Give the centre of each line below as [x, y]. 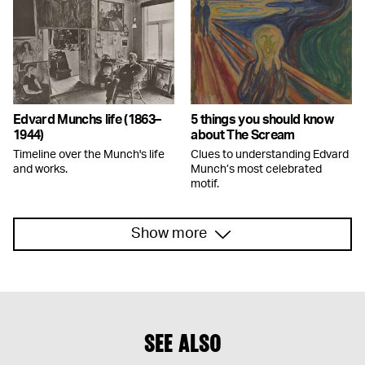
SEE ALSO [182, 343]
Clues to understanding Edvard [270, 154]
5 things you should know [262, 119]
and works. [40, 169]
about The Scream [243, 135]
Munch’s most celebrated [257, 169]
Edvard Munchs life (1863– [87, 119]
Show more [169, 233]
